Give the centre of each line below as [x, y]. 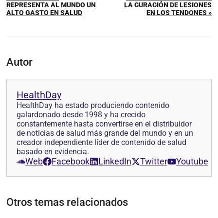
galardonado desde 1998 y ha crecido [81, 115]
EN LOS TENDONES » [179, 13]
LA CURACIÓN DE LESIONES [168, 5]
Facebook [71, 161]
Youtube [192, 161]
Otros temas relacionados [67, 202]
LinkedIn [115, 161]
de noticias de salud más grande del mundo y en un [105, 133]
